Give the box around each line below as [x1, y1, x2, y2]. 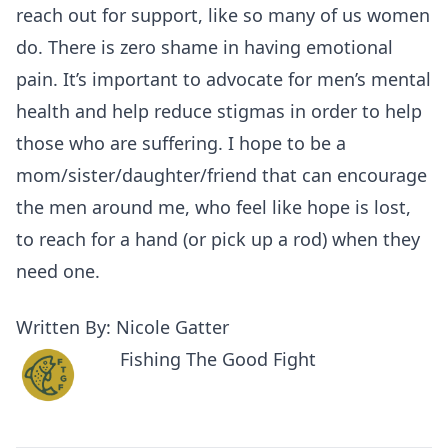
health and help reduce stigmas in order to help [16, 98, 422, 123]
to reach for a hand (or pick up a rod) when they [16, 226, 420, 251]
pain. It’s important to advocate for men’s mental [16, 66, 431, 91]
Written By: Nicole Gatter [16, 314, 229, 339]
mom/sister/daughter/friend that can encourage [16, 162, 427, 187]
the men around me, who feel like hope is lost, [16, 194, 411, 219]
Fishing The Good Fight [120, 346, 316, 371]
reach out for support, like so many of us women [16, 2, 430, 27]
